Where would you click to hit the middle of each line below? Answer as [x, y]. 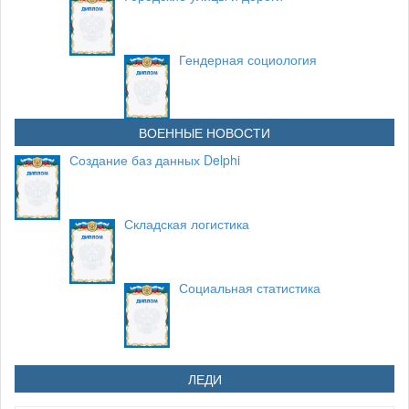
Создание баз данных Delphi [155, 160]
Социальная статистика [250, 288]
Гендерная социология [248, 59]
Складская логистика [187, 224]
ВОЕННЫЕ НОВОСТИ [204, 132]
